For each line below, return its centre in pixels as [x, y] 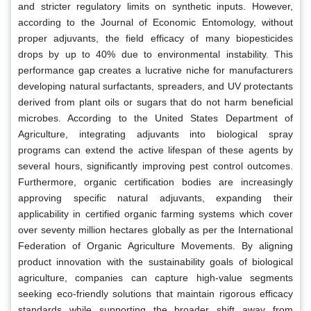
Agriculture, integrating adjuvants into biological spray [155, 134]
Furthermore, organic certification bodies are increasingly [155, 182]
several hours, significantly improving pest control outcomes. [155, 166]
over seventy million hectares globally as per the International [155, 229]
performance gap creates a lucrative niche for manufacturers [155, 70]
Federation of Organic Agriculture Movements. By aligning [155, 245]
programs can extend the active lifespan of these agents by [155, 150]
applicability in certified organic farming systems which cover [155, 213]
